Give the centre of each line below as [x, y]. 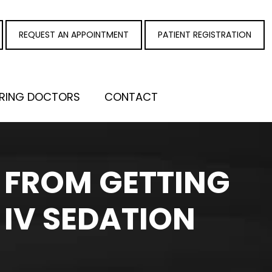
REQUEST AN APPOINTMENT [74, 35]
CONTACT [131, 97]
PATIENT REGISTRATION [205, 35]
